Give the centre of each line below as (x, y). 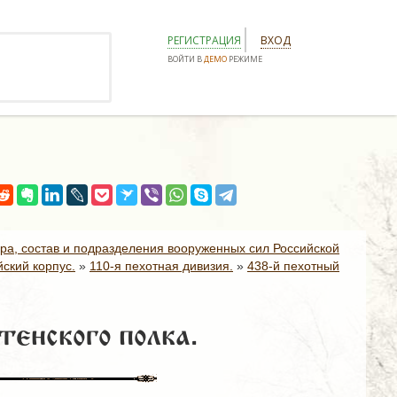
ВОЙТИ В (186, 59)
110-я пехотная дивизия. (161, 266)
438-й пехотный (293, 266)
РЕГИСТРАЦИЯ (204, 40)
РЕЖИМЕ (245, 59)
